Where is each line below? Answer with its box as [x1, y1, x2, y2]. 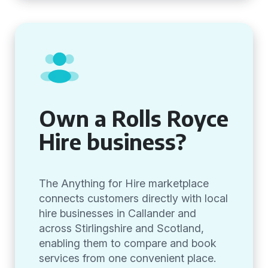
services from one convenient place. [39, 252, 216, 264]
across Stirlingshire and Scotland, [39, 222, 204, 234]
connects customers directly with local [39, 192, 228, 205]
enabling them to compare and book [39, 237, 217, 249]
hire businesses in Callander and [39, 207, 196, 220]
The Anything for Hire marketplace [39, 177, 209, 190]
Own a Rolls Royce [39, 105, 229, 132]
